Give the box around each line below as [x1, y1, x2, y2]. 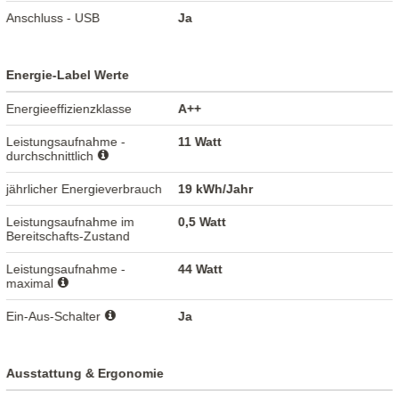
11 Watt [178, 134, 223, 149]
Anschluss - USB [6, 10, 101, 25]
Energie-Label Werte [6, 67, 130, 82]
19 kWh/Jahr [178, 181, 254, 196]
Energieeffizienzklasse [6, 101, 133, 116]
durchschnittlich [6, 148, 98, 163]
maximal [6, 275, 58, 290]
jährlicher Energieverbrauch [6, 181, 163, 196]
